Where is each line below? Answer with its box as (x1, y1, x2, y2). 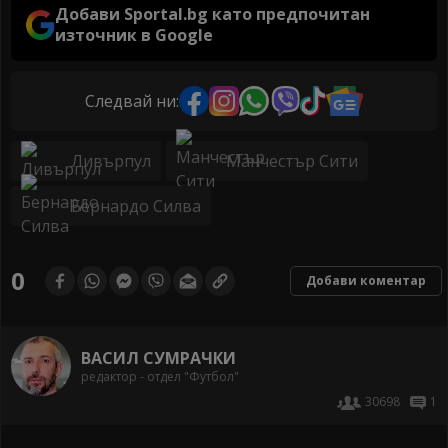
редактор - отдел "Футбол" (81, 367, 239, 385)
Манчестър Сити (226, 150, 358, 173)
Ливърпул (71, 150, 151, 173)
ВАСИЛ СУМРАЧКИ (81, 346, 236, 369)
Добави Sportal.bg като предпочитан (55, 3, 371, 26)
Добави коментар (306, 272, 426, 290)
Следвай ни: (85, 89, 180, 112)
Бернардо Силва (71, 195, 201, 218)
